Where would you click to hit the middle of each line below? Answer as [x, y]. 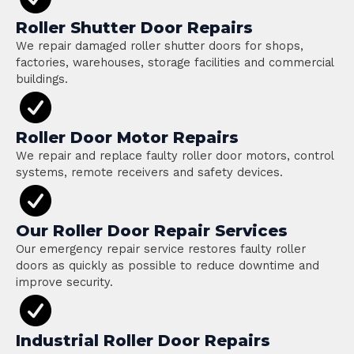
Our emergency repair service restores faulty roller [161, 249]
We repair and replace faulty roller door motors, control [175, 156]
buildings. [42, 79]
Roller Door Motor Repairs [127, 137]
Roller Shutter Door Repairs [134, 28]
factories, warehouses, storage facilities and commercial [175, 62]
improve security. [64, 282]
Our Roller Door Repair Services [152, 231]
